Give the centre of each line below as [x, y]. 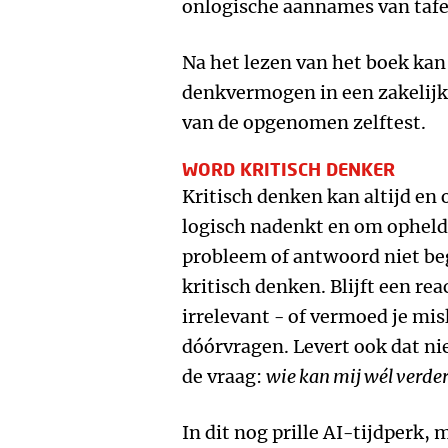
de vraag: [224, 376]
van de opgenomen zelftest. [304, 122]
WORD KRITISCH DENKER [288, 169]
